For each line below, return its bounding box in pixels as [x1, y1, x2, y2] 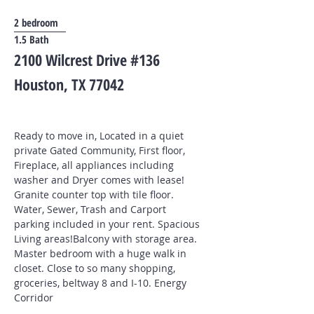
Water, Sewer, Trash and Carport [14, 203, 166, 216]
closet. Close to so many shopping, [14, 261, 175, 275]
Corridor [14, 291, 53, 304]
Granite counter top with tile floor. [14, 188, 174, 201]
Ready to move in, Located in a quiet [14, 129, 184, 142]
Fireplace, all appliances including [14, 158, 174, 172]
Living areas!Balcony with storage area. [14, 232, 197, 245]
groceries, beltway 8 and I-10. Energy [14, 276, 186, 289]
